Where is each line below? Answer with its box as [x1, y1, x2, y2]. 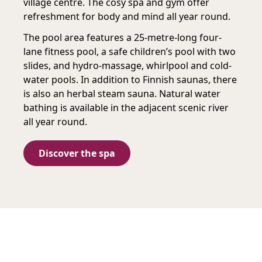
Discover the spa [39, 147, 115, 160]
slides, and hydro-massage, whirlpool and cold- [23, 59, 232, 72]
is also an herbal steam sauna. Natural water [23, 87, 220, 100]
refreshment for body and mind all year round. [23, 10, 230, 23]
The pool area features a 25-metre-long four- [23, 31, 222, 44]
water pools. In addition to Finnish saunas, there [23, 73, 237, 86]
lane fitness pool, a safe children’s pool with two [23, 45, 236, 58]
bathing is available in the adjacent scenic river [23, 101, 229, 114]
